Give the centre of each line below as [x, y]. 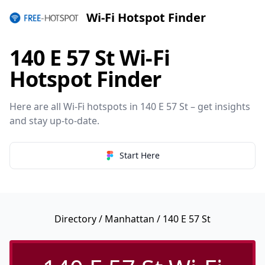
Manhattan [130, 219]
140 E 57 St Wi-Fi [90, 58]
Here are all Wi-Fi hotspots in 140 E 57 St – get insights [130, 106]
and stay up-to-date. [54, 121]
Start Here [140, 155]
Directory [75, 219]
